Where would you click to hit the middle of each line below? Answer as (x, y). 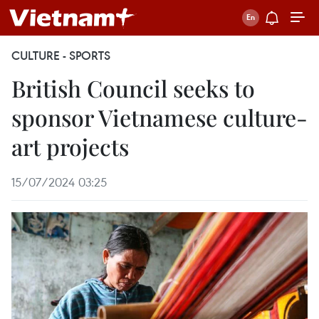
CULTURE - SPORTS (61, 56)
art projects (70, 146)
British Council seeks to (133, 88)
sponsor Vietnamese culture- (159, 117)
